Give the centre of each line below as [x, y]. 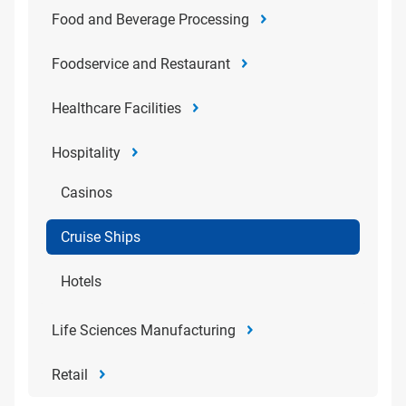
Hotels [81, 281]
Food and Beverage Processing [150, 19]
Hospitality [86, 153]
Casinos [87, 193]
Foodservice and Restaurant [141, 64]
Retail [70, 375]
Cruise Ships [101, 237]
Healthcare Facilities [116, 108]
